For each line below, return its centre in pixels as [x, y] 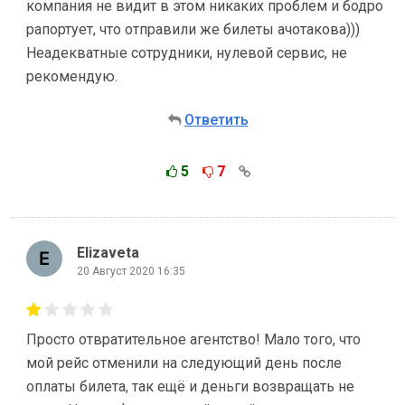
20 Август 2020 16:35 [131, 271]
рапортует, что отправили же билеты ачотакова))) [193, 29]
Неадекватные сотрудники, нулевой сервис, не [187, 53]
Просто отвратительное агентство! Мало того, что [193, 339]
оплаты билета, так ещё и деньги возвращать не [190, 386]
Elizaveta [108, 252]
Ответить [216, 120]
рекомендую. [72, 76]
